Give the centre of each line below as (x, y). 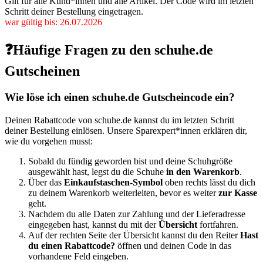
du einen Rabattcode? (72, 246)
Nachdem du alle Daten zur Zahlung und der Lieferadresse (137, 214)
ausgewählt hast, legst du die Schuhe (97, 172)
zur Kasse (238, 193)
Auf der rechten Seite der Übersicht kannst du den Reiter (134, 235)
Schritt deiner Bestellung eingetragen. (74, 12)
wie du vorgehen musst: (49, 141)
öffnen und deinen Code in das (173, 246)
